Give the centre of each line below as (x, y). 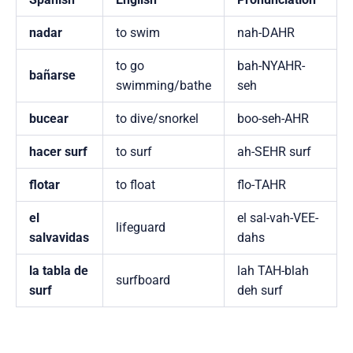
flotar (45, 185)
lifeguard (141, 228)
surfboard (143, 281)
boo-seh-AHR (273, 119)
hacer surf (58, 152)
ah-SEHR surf (274, 152)
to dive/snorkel (157, 119)
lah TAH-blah (273, 271)
